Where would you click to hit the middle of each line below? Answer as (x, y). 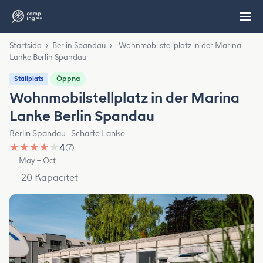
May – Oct (38, 161)
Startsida (26, 45)
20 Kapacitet (50, 177)
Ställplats (29, 79)
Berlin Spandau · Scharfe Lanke (67, 134)
